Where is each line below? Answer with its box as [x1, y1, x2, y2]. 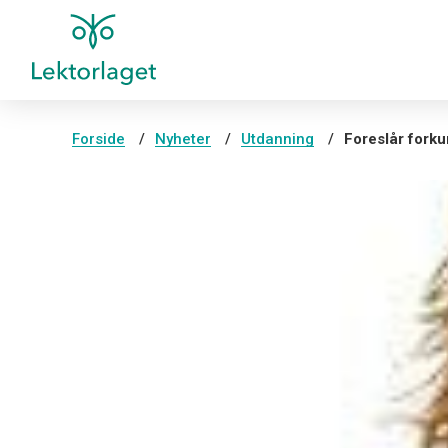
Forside [72, 130, 125, 148]
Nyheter [155, 130, 211, 148]
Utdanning [241, 130, 314, 148]
